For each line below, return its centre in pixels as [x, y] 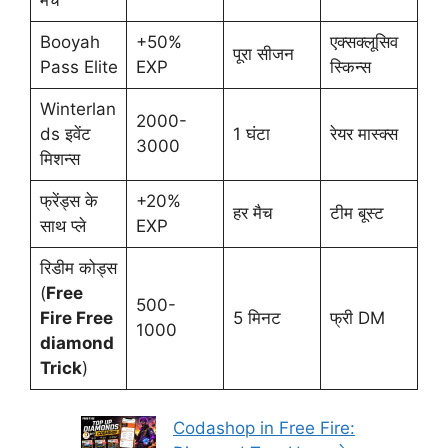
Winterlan [77, 109]
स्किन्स [350, 67]
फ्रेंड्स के [68, 201]
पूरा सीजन [263, 54]
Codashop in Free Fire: [264, 427]
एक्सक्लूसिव [363, 42]
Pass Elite [78, 67]
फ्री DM [357, 318]
